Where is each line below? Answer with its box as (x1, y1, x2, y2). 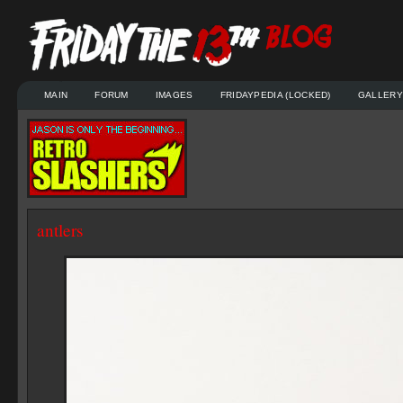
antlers (37, 219, 83, 241)
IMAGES (155, 90, 193, 100)
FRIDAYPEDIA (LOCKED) (219, 90, 331, 100)
